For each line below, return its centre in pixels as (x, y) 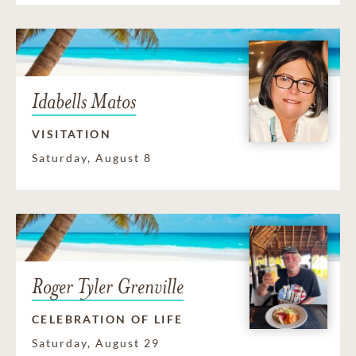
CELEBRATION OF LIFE (108, 319)
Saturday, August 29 (96, 343)
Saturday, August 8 (92, 158)
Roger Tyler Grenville (108, 287)
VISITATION (72, 134)
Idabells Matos (84, 102)
